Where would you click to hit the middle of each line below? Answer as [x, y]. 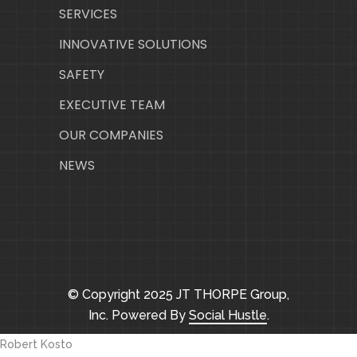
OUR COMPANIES [111, 135]
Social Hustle [228, 316]
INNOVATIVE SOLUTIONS [133, 45]
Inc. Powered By [138, 316]
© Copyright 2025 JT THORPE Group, [178, 295]
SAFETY [82, 75]
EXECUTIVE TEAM [112, 105]
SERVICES [88, 14]
